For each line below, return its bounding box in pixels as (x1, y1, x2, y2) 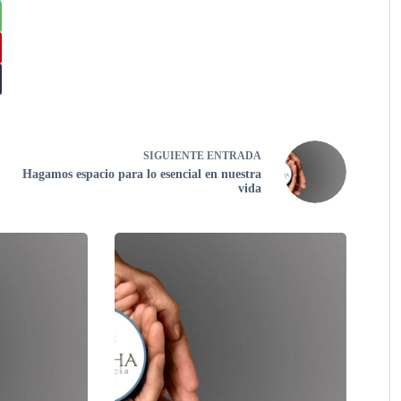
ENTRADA (206, 149, 261, 162)
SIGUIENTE (142, 149, 207, 162)
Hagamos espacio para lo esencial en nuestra (21, 167, 261, 181)
